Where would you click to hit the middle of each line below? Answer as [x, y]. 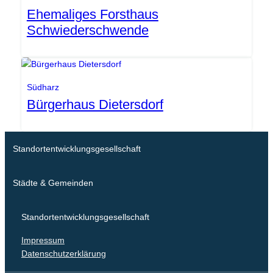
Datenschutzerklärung [63, 254]
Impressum [43, 240]
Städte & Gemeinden [53, 183]
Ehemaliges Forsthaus [92, 14]
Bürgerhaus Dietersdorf [95, 104]
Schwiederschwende [87, 30]
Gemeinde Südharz [216, 51]
